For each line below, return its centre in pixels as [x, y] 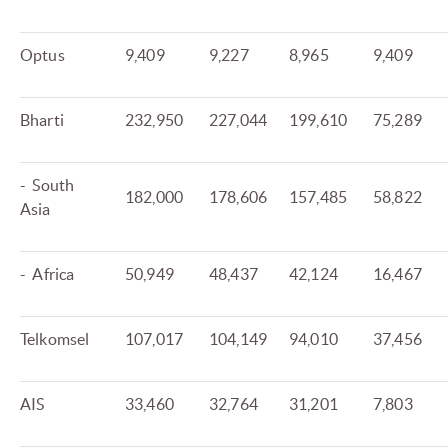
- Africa [47, 274]
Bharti [42, 120]
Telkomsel [55, 339]
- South [47, 185]
